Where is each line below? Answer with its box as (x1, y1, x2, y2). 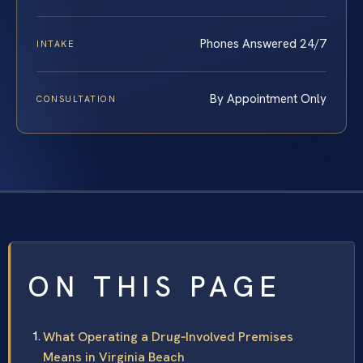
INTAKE (36, 38, 75, 50)
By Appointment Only (210, 91, 327, 108)
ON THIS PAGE (28, 268, 282, 306)
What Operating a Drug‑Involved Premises (43, 328, 293, 346)
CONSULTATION (36, 93, 117, 105)
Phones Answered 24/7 (200, 36, 327, 53)
